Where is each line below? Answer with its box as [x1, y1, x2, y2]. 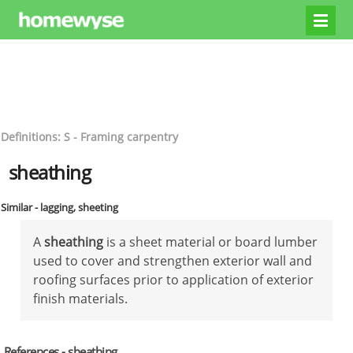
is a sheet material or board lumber [103, 232, 318, 251]
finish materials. [33, 289, 128, 307]
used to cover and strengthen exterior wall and [33, 251, 312, 269]
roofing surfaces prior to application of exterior [33, 270, 314, 288]
